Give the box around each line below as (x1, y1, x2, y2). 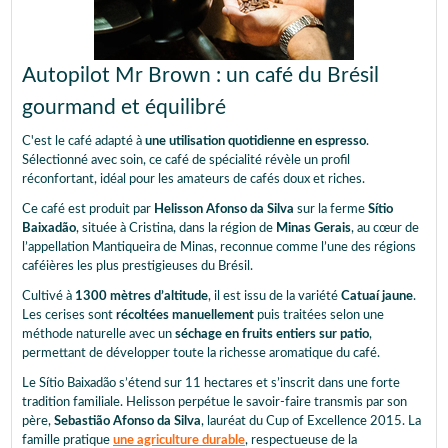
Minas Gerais (276, 221, 351, 235)
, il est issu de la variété (208, 289, 341, 303)
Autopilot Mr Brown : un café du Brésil (22, 64, 379, 86)
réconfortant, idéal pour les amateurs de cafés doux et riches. (22, 172, 365, 186)
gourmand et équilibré (22, 96, 226, 118)
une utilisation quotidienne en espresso (145, 134, 366, 148)
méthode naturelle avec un (22, 327, 175, 341)
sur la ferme (294, 202, 368, 216)
